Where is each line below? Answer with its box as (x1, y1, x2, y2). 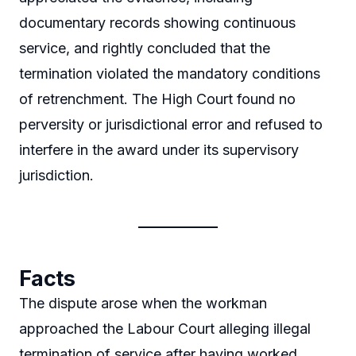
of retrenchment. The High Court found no (19, 90, 296, 107)
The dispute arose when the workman (19, 294, 267, 311)
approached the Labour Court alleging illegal (19, 319, 311, 337)
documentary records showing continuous (19, 14, 296, 31)
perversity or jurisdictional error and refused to (19, 115, 323, 133)
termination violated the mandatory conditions (19, 64, 320, 82)
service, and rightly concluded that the (19, 39, 270, 56)
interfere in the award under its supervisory (19, 141, 299, 158)
